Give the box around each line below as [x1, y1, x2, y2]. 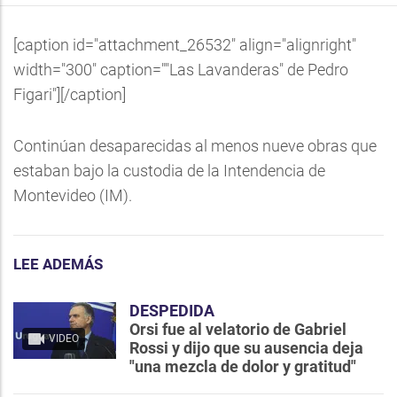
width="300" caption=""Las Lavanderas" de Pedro [13, 60, 348, 79]
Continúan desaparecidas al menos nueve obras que [13, 136, 377, 155]
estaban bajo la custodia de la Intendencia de [13, 161, 325, 180]
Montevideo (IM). [13, 186, 132, 205]
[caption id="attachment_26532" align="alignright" [13, 35, 356, 54]
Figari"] [13, 85, 60, 104]
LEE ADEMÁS [13, 255, 103, 273]
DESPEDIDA [129, 301, 214, 320]
